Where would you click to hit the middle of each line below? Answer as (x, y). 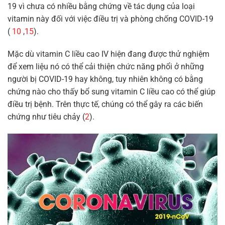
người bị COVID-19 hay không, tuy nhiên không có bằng (105, 79)
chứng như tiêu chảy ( (46, 117)
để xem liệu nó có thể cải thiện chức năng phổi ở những (106, 67)
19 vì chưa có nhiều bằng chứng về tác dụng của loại (101, 6)
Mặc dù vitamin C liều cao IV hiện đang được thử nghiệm (108, 54)
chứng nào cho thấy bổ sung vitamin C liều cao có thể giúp (111, 92)
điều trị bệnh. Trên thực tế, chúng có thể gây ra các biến (105, 104)
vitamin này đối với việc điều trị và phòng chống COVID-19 (110, 19)
